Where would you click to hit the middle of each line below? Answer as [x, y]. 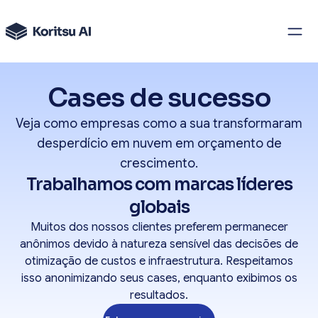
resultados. [159, 295]
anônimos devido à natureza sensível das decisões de [159, 244]
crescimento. [159, 163]
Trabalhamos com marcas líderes [159, 185]
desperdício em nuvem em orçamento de [159, 143]
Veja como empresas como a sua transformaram [159, 124]
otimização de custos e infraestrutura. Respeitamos [159, 261]
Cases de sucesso [159, 98]
